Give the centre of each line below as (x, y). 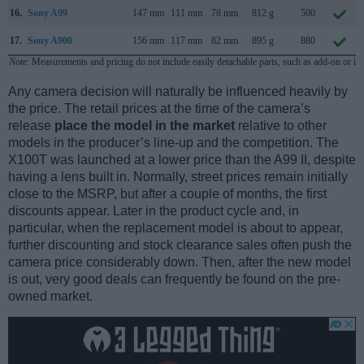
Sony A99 (48, 13)
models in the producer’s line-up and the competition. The (173, 143)
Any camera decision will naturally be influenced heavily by (178, 92)
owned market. (50, 297)
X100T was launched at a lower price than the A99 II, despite (182, 160)
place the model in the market (145, 126)
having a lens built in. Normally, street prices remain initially (178, 177)
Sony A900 (50, 41)
